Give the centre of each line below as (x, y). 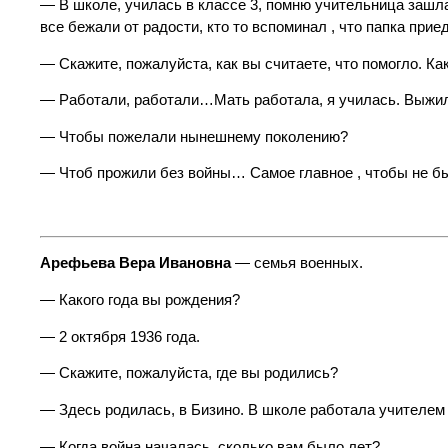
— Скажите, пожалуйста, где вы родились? (189, 373)
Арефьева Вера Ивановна (135, 263)
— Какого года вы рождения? (140, 300)
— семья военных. (297, 263)
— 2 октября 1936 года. (120, 336)
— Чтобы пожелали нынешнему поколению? (194, 136)
